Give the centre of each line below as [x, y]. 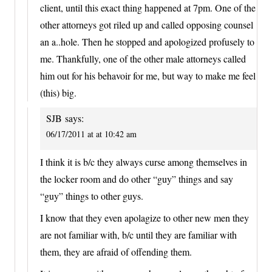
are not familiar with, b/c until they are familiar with [138, 234]
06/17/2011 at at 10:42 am [91, 134]
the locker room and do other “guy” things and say [137, 178]
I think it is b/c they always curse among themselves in [144, 161]
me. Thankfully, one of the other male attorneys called [143, 59]
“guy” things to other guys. [92, 195]
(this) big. [58, 93]
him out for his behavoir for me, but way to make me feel [148, 76]
